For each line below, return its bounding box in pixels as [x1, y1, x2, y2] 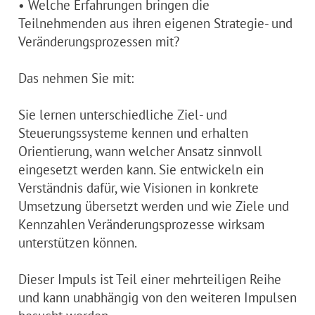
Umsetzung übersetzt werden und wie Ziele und [18, 196, 289, 214]
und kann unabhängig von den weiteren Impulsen [18, 288, 297, 306]
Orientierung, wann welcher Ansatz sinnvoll [18, 141, 262, 160]
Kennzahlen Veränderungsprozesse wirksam [18, 214, 264, 233]
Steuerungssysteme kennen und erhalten [18, 123, 248, 141]
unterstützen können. [18, 233, 137, 251]
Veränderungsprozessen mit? [18, 32, 179, 50]
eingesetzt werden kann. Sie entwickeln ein [18, 160, 264, 178]
